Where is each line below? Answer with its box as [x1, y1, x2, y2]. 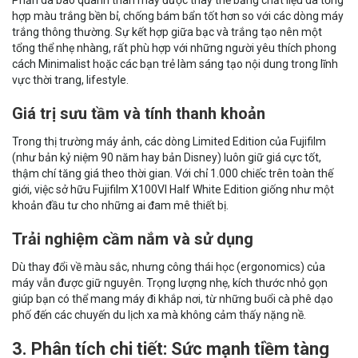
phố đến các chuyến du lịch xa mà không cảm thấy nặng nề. [12, 308, 306, 322]
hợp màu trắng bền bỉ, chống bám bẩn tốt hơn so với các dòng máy [12, 10, 344, 23]
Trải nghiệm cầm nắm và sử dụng [12, 229, 253, 249]
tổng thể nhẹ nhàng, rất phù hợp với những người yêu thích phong [12, 42, 336, 55]
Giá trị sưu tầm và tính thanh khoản [12, 104, 265, 124]
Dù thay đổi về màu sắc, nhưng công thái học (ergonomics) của [12, 261, 325, 274]
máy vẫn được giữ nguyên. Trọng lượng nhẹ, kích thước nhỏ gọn [12, 276, 328, 290]
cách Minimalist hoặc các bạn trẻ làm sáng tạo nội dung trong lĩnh [12, 58, 338, 71]
